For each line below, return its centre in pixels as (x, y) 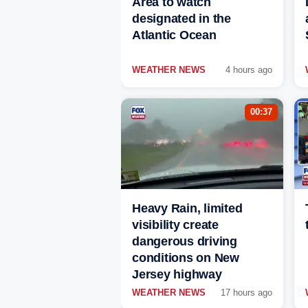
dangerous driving (185, 242)
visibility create (175, 225)
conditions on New (186, 258)
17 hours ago (246, 293)
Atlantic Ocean (174, 35)
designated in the (181, 19)
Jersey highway (177, 275)
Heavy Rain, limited (187, 209)
